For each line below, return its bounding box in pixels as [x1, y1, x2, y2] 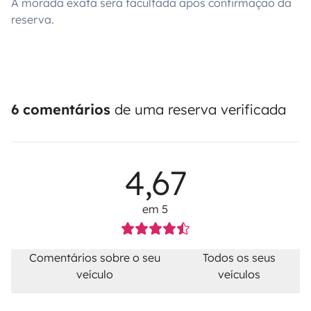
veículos [218, 267, 261, 282]
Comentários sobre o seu [29, 251, 161, 265]
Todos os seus [203, 251, 276, 265]
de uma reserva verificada [110, 101, 286, 119]
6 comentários [11, 101, 110, 119]
